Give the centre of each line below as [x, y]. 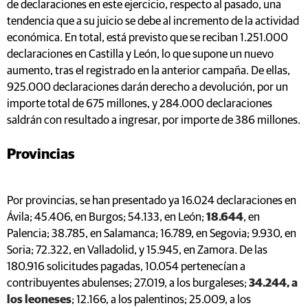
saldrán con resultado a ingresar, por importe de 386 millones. [154, 120]
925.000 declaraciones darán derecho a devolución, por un [147, 87]
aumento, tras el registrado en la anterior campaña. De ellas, [148, 71]
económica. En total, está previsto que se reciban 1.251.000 [147, 38]
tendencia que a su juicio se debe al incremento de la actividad [153, 21]
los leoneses [39, 300]
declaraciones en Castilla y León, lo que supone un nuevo [140, 54]
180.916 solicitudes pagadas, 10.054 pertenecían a [126, 267]
